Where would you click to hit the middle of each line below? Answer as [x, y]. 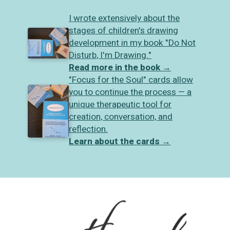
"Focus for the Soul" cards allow [131, 80]
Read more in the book [114, 68]
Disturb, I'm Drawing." [110, 55]
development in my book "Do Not [132, 43]
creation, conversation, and [121, 117]
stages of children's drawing [123, 31]
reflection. [88, 129]
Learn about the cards [114, 142]
